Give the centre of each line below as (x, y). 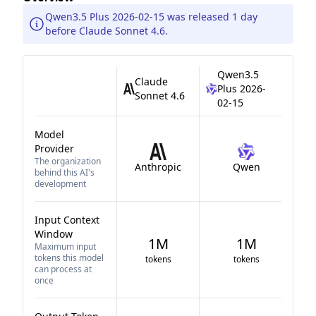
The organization (68, 161)
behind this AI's (65, 172)
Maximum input (65, 247)
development (60, 184)
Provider (54, 148)
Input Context (67, 220)
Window (54, 234)
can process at (63, 269)
